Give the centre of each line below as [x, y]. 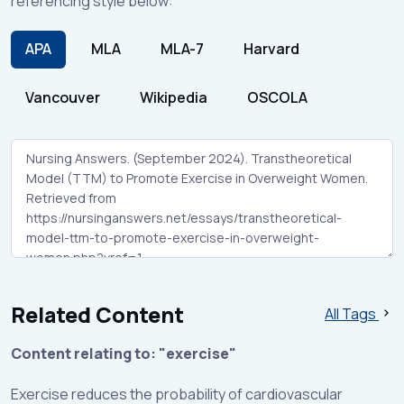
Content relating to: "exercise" [124, 353]
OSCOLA [277, 98]
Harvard [271, 49]
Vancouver [63, 98]
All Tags [352, 314]
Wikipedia [174, 98]
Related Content [97, 314]
